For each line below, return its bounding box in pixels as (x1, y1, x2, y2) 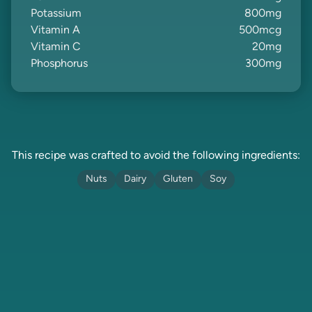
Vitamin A (31, 25, 80, 36)
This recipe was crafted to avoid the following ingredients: (12, 150, 300, 162)
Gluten (163, 174, 193, 185)
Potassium (31, 8, 81, 19)
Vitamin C (31, 42, 81, 53)
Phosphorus (31, 58, 88, 70)
